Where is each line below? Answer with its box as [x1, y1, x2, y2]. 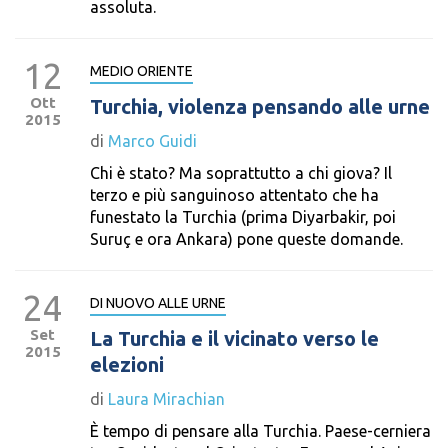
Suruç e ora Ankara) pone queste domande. [90, 230, 403, 248]
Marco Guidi [108, 132, 197, 150]
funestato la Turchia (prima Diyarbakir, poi [90, 208, 396, 226]
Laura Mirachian [108, 390, 225, 408]
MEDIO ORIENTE [90, 63, 193, 79]
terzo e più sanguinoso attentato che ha [90, 186, 379, 204]
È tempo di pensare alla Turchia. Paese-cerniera [90, 422, 431, 440]
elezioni [90, 353, 164, 376]
